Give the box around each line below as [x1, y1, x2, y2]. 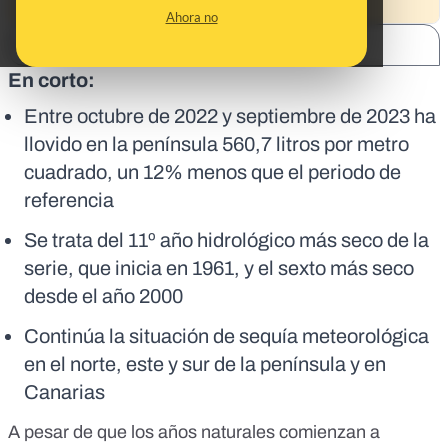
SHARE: [31, 38, 77, 53]
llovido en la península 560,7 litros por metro [24, 133, 409, 156]
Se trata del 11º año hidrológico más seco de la [24, 229, 429, 252]
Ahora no [165, 9, 218, 25]
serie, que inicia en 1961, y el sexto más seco [24, 257, 414, 280]
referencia [24, 189, 114, 212]
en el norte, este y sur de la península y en [24, 353, 386, 376]
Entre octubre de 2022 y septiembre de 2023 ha [24, 105, 436, 128]
